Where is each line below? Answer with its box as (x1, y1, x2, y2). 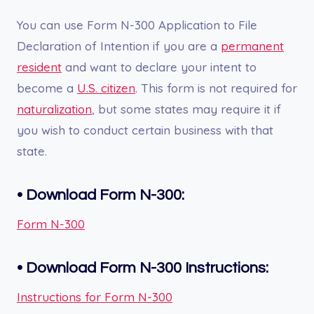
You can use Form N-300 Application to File (17, 17, 257, 32)
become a (17, 80, 77, 95)
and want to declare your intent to (62, 59, 257, 74)
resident (17, 59, 62, 74)
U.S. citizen (77, 80, 135, 95)
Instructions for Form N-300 (17, 289, 172, 304)
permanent (221, 38, 284, 53)
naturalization (17, 101, 92, 116)
